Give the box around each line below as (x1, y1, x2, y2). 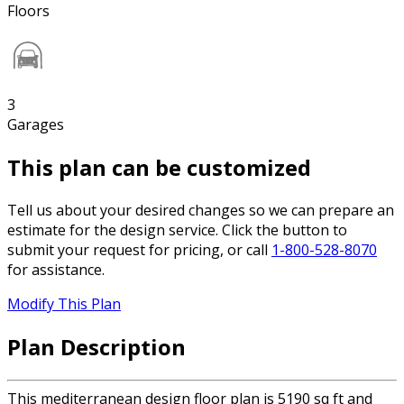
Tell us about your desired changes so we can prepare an (7, 200, 394, 221)
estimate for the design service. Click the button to (7, 220, 347, 241)
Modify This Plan (7, 294, 121, 315)
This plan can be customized (7, 152, 311, 183)
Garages (7, 115, 64, 135)
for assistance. (7, 260, 105, 280)
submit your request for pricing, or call (7, 240, 271, 261)
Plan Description (7, 331, 186, 362)
